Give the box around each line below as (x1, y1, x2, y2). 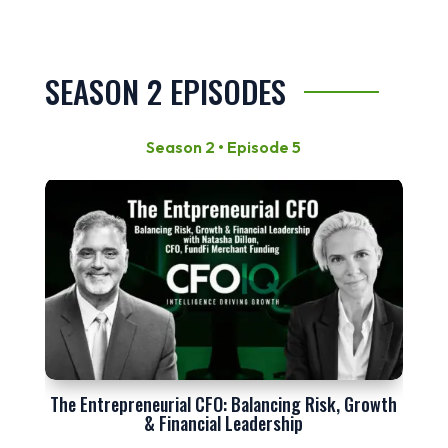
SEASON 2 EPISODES (44, 68, 286, 114)
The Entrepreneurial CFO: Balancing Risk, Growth (50, 390, 398, 417)
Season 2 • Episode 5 (146, 137, 302, 157)
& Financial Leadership (144, 409, 304, 436)
